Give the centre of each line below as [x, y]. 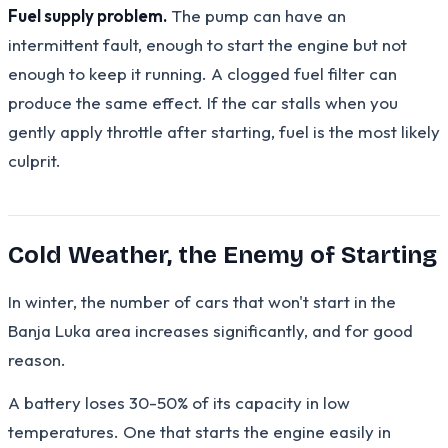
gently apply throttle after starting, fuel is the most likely [224, 131]
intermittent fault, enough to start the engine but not [207, 44]
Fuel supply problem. [87, 15]
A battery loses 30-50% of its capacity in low [179, 402]
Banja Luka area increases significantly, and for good [210, 330]
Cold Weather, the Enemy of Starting [222, 254]
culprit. [34, 160]
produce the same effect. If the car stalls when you [203, 102]
